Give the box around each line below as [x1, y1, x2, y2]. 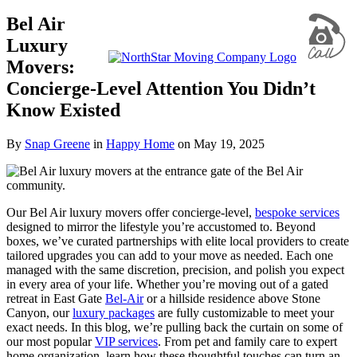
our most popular [6, 334, 95, 348]
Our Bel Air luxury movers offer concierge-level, [6, 205, 255, 219]
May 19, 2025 [194, 136, 265, 151]
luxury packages [73, 305, 155, 320]
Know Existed [6, 99, 120, 120]
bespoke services [255, 205, 339, 219]
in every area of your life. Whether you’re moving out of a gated [6, 277, 328, 291]
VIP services [95, 334, 158, 348]
